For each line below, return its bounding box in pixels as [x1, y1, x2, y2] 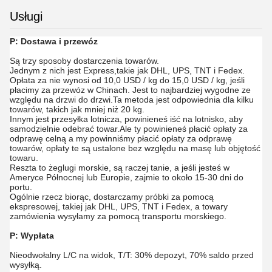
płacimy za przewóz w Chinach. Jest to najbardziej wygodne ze [10, 85, 251, 95]
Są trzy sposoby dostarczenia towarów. [10, 56, 159, 66]
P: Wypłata [10, 231, 54, 240]
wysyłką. [10, 260, 42, 270]
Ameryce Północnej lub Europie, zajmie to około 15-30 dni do [10, 172, 243, 182]
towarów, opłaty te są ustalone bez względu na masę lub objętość [10, 143, 260, 153]
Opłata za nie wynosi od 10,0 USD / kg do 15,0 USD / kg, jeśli [10, 75, 245, 85]
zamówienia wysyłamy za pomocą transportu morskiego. [10, 211, 226, 221]
